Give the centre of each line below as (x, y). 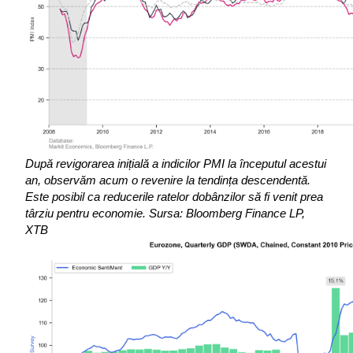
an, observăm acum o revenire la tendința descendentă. (168, 181)
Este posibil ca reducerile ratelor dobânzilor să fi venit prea (174, 197)
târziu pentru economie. (85, 214)
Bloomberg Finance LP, (245, 214)
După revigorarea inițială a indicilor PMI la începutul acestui (176, 164)
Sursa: (166, 214)
